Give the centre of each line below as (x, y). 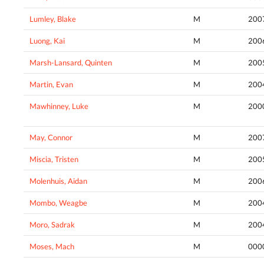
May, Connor (51, 137)
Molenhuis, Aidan (58, 181)
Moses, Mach (52, 246)
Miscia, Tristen (54, 159)
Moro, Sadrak (52, 224)
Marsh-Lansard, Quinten (71, 62)
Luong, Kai (47, 40)
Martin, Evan (51, 84)
